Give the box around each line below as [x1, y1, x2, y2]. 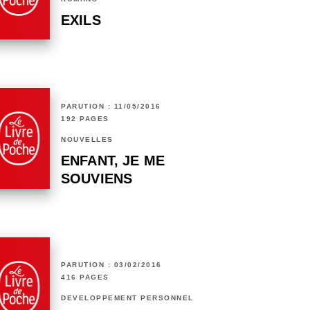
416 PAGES [61, 273, 109, 282]
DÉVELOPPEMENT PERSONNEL [61, 294, 194, 302]
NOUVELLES [61, 136, 113, 144]
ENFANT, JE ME [61, 153, 165, 169]
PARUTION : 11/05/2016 [61, 102, 161, 111]
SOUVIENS [61, 171, 133, 187]
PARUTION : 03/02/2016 [61, 261, 162, 269]
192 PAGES [61, 115, 109, 123]
